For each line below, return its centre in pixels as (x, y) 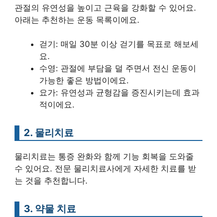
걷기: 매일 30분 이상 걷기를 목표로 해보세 (119, 44)
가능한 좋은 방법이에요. (84, 80)
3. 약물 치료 (50, 209)
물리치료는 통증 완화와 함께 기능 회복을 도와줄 (104, 156)
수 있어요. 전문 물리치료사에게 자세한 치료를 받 (105, 169)
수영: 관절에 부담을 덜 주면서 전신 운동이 (118, 68)
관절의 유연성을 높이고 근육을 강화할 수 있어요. (105, 8)
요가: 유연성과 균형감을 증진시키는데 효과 (119, 93)
